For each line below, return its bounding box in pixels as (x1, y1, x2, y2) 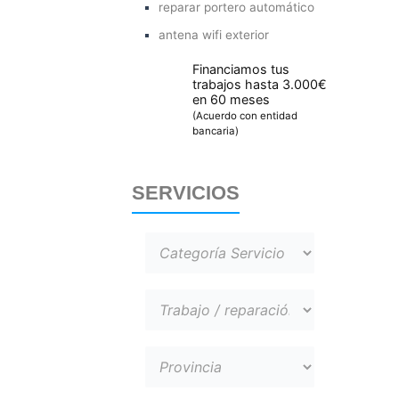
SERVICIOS (132, 181, 240, 204)
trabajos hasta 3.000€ (192, 76, 328, 92)
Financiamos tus (192, 61, 290, 77)
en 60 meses (192, 91, 271, 107)
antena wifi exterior (159, 27, 270, 42)
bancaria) (192, 124, 240, 137)
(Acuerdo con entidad (192, 109, 298, 122)
